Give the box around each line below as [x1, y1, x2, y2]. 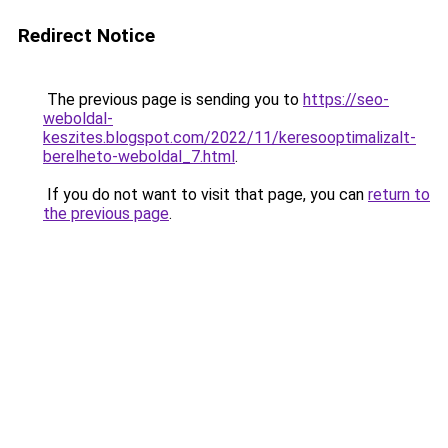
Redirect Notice [18, 24, 155, 47]
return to [368, 185, 430, 204]
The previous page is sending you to [43, 90, 303, 109]
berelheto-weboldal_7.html [43, 147, 235, 166]
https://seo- [303, 90, 389, 109]
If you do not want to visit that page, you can [43, 185, 368, 204]
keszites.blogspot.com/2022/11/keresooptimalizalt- [43, 128, 416, 147]
